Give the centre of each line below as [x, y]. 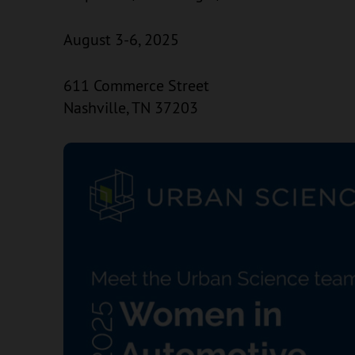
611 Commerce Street [136, 85]
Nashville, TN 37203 [131, 107]
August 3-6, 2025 [121, 39]
